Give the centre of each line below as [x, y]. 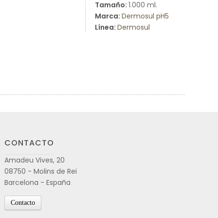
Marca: [108, 16]
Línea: [106, 27]
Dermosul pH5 [145, 16]
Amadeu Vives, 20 [35, 160]
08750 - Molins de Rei [41, 171]
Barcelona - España [37, 182]
